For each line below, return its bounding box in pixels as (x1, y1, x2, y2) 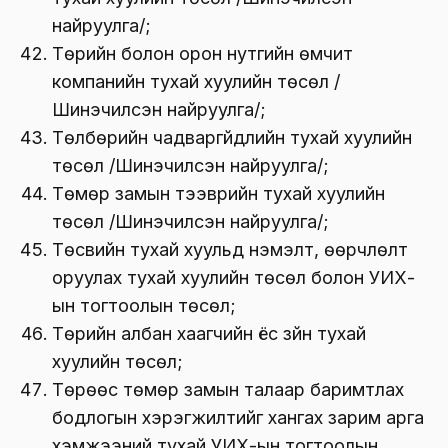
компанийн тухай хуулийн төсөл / (52, 70, 340, 92)
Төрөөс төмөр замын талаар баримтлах (52, 378, 404, 400)
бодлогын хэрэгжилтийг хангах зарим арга (52, 406, 424, 428)
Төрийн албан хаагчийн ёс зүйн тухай (52, 322, 366, 344)
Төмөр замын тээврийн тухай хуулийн (52, 182, 385, 204)
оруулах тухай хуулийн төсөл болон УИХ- (52, 266, 415, 288)
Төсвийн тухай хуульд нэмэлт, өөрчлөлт (52, 238, 408, 260)
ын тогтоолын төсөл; (52, 294, 236, 316)
